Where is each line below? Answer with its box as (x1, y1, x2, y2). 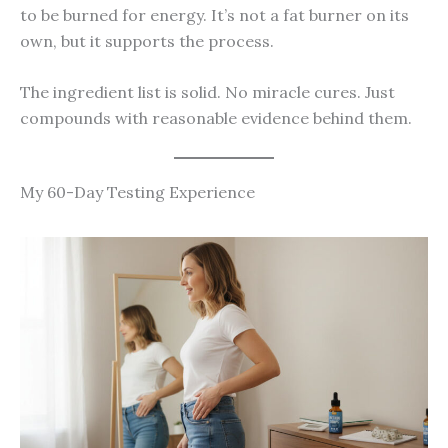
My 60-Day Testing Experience (20, 181, 255, 202)
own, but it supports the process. (20, 30, 274, 51)
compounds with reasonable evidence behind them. (20, 108, 412, 129)
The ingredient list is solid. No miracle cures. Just (20, 82, 395, 103)
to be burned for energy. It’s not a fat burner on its (20, 4, 409, 25)
